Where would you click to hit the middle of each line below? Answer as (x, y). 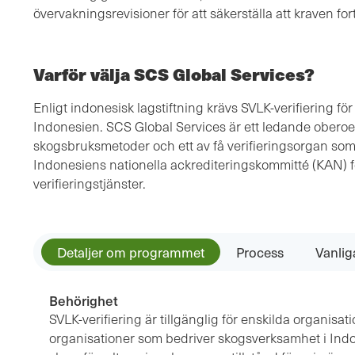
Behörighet (84, 301)
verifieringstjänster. (90, 184)
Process (260, 252)
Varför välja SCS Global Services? (174, 74)
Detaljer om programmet (131, 252)
